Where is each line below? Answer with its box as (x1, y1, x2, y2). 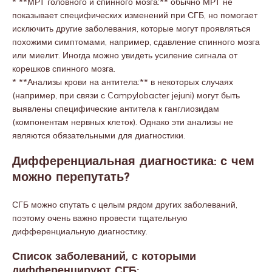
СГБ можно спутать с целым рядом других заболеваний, (12, 199, 237, 210)
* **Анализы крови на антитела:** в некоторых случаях (12, 76, 233, 87)
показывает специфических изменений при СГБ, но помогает (12, 10, 257, 21)
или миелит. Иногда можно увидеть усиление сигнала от (12, 50, 237, 61)
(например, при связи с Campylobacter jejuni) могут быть (12, 90, 240, 101)
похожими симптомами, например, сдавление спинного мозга (12, 36, 260, 47)
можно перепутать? (12, 172, 130, 184)
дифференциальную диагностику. (12, 226, 148, 237)
